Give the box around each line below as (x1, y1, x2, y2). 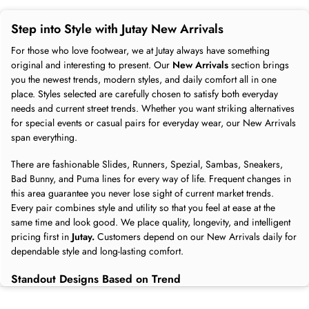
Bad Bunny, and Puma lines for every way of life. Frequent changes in (11, 171, 291, 186)
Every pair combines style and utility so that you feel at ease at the (11, 200, 275, 215)
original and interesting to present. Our (11, 57, 172, 72)
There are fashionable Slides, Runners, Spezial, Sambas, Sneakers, (11, 157, 283, 171)
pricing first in (11, 229, 72, 243)
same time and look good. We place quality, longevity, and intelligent (11, 215, 290, 229)
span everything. (11, 130, 77, 144)
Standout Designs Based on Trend (11, 270, 181, 287)
